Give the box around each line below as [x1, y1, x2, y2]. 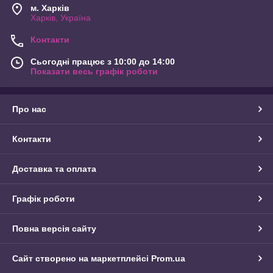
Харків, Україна [30, 13, 91, 23]
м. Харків [30, 3, 69, 13]
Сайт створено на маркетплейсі [12, 253, 151, 264]
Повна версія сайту [12, 224, 96, 234]
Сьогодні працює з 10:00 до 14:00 [30, 57, 175, 67]
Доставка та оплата [12, 164, 96, 174]
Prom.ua [151, 253, 185, 264]
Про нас [12, 104, 46, 115]
